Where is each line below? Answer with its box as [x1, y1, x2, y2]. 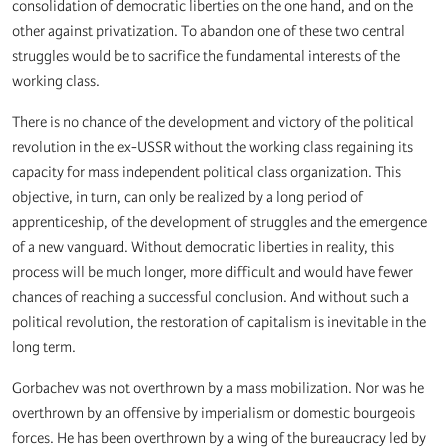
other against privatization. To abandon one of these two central [12, 22, 405, 41]
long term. [12, 338, 76, 357]
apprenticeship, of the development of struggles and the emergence [12, 213, 427, 232]
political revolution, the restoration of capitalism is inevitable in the [12, 313, 426, 332]
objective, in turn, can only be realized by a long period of [12, 188, 363, 207]
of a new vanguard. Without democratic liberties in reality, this [12, 238, 394, 257]
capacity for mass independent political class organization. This [12, 163, 401, 182]
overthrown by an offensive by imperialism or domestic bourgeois [12, 404, 415, 423]
